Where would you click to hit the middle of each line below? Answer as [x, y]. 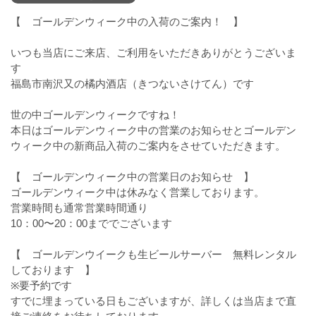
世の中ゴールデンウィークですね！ [95, 115]
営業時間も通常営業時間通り [79, 208]
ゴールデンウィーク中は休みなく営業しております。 [138, 192]
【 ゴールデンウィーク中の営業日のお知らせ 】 [132, 177]
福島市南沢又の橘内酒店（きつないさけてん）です [132, 84]
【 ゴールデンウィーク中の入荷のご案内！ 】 [127, 22]
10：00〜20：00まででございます [91, 223]
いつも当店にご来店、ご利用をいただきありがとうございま [153, 53]
